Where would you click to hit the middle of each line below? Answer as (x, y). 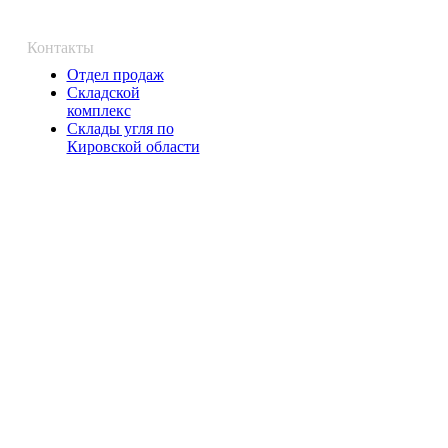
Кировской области (133, 147)
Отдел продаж (115, 75)
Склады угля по (120, 129)
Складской (103, 93)
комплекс (98, 111)
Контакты (60, 48)
